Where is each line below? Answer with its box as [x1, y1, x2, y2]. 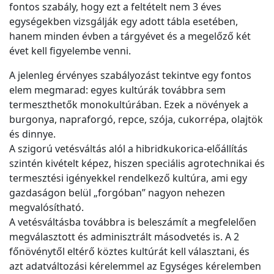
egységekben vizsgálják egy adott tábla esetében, [9, 15, 238, 29]
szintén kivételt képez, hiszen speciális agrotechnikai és [9, 157, 265, 171]
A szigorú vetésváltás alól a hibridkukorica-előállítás [9, 142, 248, 156]
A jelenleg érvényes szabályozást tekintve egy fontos [9, 68, 251, 83]
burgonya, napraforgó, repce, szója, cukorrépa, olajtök [9, 113, 263, 127]
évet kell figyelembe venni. [9, 44, 133, 58]
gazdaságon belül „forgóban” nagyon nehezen [9, 186, 225, 200]
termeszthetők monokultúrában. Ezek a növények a [9, 98, 248, 112]
